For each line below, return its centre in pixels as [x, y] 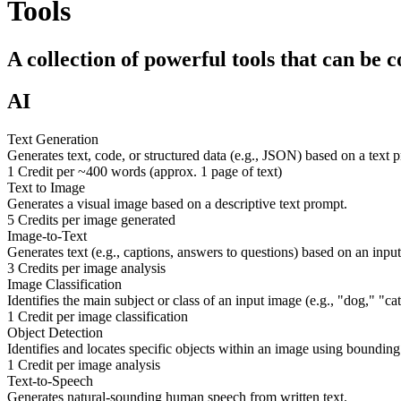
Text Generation [53, 139]
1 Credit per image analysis [84, 364]
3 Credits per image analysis [86, 268]
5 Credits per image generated [91, 219]
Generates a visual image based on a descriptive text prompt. [177, 203]
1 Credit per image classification [98, 316]
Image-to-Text [47, 235]
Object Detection [55, 332]
